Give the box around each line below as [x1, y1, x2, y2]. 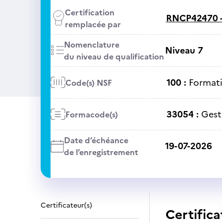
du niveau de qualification [63, 51, 164, 62]
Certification [64, 6, 114, 18]
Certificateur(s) [41, 200, 92, 211]
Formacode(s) [65, 108, 118, 120]
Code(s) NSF [65, 76, 112, 89]
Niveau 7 [165, 44, 203, 57]
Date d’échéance [63, 134, 128, 146]
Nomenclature [63, 39, 119, 51]
